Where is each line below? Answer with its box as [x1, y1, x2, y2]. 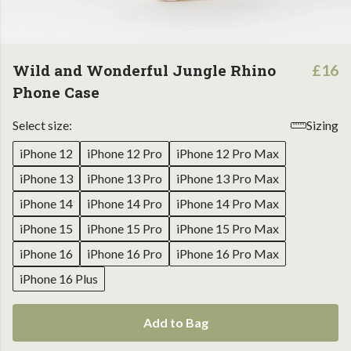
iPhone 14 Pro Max [176, 196, 279, 211]
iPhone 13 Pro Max [176, 171, 279, 186]
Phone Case [13, 82, 100, 102]
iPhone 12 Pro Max [176, 146, 279, 161]
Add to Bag [143, 315, 208, 330]
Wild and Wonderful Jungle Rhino [13, 60, 276, 80]
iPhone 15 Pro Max [176, 221, 279, 236]
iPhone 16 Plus [20, 271, 98, 286]
